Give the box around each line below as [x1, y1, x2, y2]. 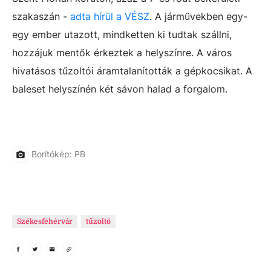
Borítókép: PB [31, 148, 85, 159]
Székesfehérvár [17, 217, 73, 226]
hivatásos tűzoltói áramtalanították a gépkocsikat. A [12, 65, 252, 77]
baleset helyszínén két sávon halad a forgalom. [12, 83, 227, 95]
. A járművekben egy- [149, 10, 247, 22]
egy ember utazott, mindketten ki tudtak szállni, [12, 28, 232, 41]
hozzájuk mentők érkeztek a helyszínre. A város [12, 47, 232, 59]
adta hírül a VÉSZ [70, 10, 149, 22]
